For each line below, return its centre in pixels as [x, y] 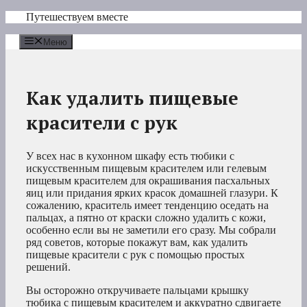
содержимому [37, 41]
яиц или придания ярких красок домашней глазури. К [152, 193]
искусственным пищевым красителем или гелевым [146, 169]
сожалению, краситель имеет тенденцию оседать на [147, 206]
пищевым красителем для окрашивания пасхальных [148, 181]
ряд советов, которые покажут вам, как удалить [137, 243]
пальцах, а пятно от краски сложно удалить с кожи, [146, 218]
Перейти [25, 16]
